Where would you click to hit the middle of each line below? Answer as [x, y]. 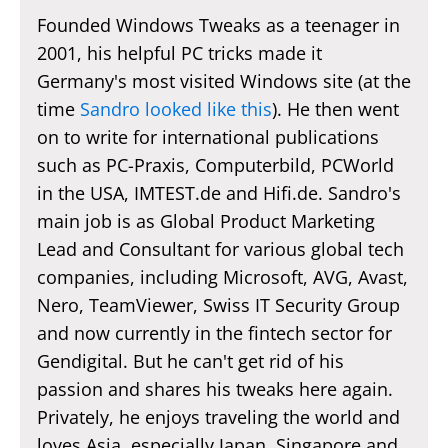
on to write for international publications [207, 136]
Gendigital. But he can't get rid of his [190, 360]
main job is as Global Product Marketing [205, 220]
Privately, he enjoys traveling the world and [218, 416]
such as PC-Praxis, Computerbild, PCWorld [215, 164]
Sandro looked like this [175, 108]
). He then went [335, 108]
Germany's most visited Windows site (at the [223, 80]
